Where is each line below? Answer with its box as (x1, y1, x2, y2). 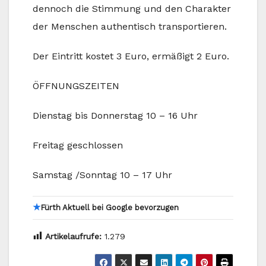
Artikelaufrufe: (45, 232, 102, 242)
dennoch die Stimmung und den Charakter (33, 2, 231, 14)
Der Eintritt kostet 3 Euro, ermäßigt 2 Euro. (33, 50, 229, 62)
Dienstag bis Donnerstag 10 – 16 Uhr (33, 109, 198, 121)
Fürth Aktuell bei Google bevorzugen (40, 202, 179, 212)
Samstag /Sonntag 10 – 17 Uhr (33, 169, 172, 180)
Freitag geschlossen (33, 139, 123, 151)
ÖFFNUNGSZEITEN (33, 80, 119, 91)
